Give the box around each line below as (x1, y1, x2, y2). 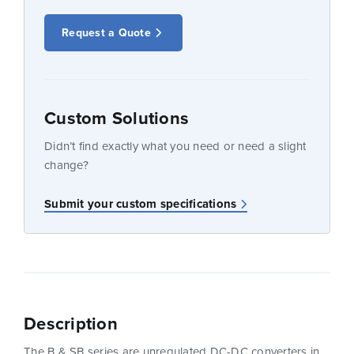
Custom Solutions (44, 105, 189, 131)
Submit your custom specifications (44, 195, 237, 213)
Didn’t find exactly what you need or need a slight (44, 137, 307, 155)
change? (44, 156, 88, 174)
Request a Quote (62, 24, 151, 41)
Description (24, 311, 118, 337)
